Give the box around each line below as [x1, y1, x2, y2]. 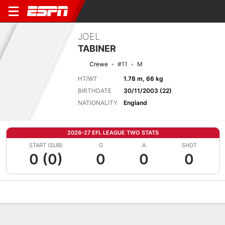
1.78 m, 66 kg [124, 74, 163, 82]
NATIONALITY [78, 98, 118, 106]
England [124, 98, 147, 106]
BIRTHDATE [78, 86, 111, 94]
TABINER [78, 43, 116, 54]
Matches [88, 187, 116, 196]
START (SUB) [29, 142, 63, 149]
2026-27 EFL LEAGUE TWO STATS [67, 129, 159, 136]
